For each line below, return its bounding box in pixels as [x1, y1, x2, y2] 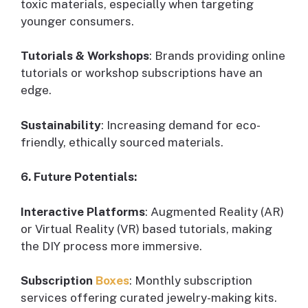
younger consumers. [21, 14, 134, 28]
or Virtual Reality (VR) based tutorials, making [21, 221, 272, 236]
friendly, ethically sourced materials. [21, 135, 223, 149]
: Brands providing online [149, 49, 285, 63]
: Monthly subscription [129, 274, 252, 288]
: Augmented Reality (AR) [145, 204, 284, 219]
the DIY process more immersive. [21, 239, 202, 253]
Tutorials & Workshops [21, 49, 149, 63]
